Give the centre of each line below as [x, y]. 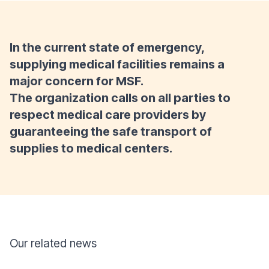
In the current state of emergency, [107, 47]
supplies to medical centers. [92, 148]
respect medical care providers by [108, 115]
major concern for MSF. [78, 81]
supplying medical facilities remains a [117, 64]
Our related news [53, 243]
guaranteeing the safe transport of [111, 131]
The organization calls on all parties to [120, 98]
